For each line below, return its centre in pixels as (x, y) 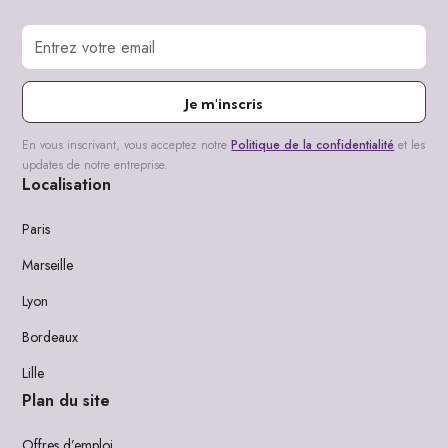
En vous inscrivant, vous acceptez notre (127, 145)
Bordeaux (50, 337)
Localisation (67, 184)
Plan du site (66, 400)
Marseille (48, 265)
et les (410, 145)
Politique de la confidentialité (313, 145)
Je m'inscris (224, 104)
